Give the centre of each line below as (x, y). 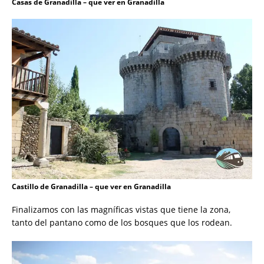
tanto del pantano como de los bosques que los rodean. (122, 223)
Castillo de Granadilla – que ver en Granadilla (91, 187)
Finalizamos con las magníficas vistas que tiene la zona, (121, 210)
